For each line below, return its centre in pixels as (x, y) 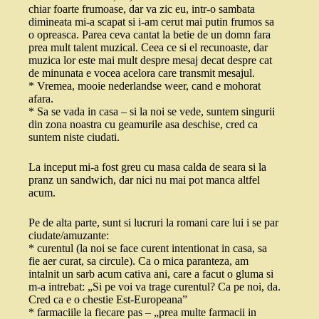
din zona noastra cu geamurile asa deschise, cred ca (143, 125)
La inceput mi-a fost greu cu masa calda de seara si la (147, 167)
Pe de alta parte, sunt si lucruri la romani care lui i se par (153, 223)
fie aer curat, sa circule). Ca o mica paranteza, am (138, 261)
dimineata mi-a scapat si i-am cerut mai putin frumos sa (151, 22)
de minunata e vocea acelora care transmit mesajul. (142, 73)
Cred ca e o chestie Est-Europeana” (108, 300)
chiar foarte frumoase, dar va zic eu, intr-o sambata (142, 9)
